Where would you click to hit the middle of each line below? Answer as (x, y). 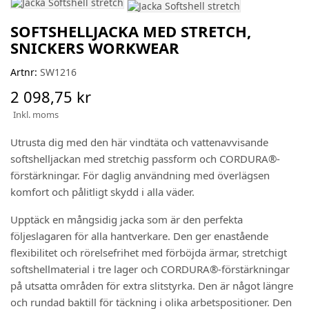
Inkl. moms (36, 114)
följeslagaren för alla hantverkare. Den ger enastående (139, 236)
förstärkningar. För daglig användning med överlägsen (140, 175)
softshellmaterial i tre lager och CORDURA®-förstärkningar (150, 269)
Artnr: (24, 72)
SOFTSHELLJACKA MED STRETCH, (131, 31)
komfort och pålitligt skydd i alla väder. (102, 192)
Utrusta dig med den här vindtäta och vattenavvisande (139, 142)
